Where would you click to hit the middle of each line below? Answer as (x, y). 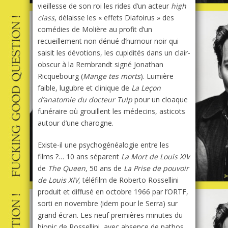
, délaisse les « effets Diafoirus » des (114, 18)
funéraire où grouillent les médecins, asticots (111, 111)
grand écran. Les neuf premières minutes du (110, 215)
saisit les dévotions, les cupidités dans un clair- (114, 53)
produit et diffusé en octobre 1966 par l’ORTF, (113, 192)
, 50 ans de (105, 168)
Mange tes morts (112, 76)
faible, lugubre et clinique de (84, 88)
